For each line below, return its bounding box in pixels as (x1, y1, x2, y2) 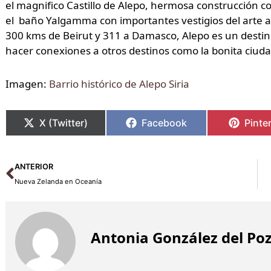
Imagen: (5, 77, 49, 91)
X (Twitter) (39, 116, 88, 129)
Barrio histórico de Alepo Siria (48, 77, 189, 91)
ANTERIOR (14, 162, 53, 171)
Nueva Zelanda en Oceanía (14, 177, 102, 186)
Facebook (142, 116, 188, 129)
